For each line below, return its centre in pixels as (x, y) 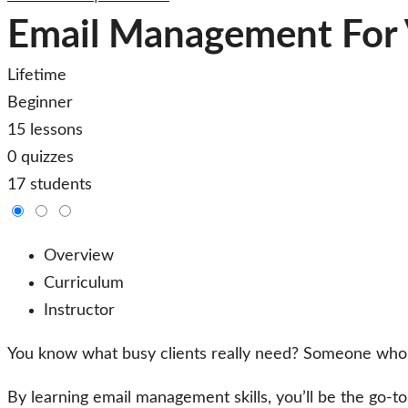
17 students (50, 185)
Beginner (40, 103)
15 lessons (45, 130)
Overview (79, 256)
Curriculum (84, 283)
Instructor (79, 311)
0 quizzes (41, 158)
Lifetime (37, 76)
